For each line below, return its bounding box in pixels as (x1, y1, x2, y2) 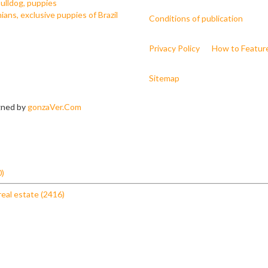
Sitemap (149, 73, 179, 83)
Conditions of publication (149, 13, 243, 23)
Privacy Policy (149, 43, 200, 53)
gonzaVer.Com (28, 102, 81, 112)
